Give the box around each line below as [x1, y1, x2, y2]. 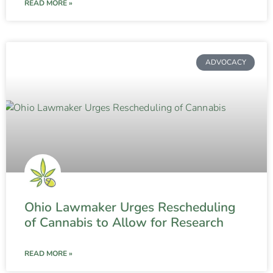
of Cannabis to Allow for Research [24, 214, 224, 232]
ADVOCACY [205, 57, 246, 68]
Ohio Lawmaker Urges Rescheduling [24, 199, 235, 216]
